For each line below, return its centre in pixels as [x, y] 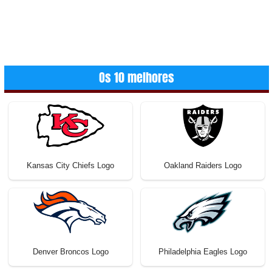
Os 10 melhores [137, 77]
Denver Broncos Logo [70, 251]
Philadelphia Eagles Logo [203, 251]
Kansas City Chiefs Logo [70, 165]
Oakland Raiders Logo [203, 165]
